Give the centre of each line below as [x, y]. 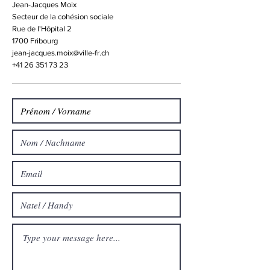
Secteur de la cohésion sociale [63, 17]
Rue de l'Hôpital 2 [42, 29]
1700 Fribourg [35, 41]
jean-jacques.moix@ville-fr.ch [61, 53]
